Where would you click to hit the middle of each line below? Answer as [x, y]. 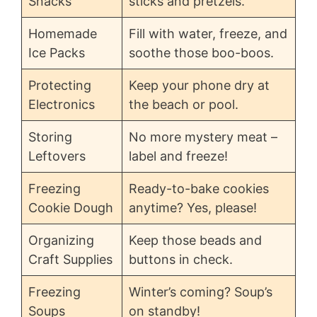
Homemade [63, 34]
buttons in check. [181, 260]
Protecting [60, 86]
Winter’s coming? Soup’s [201, 292]
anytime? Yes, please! [193, 208]
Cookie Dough [71, 208]
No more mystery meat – [203, 137]
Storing [50, 137]
